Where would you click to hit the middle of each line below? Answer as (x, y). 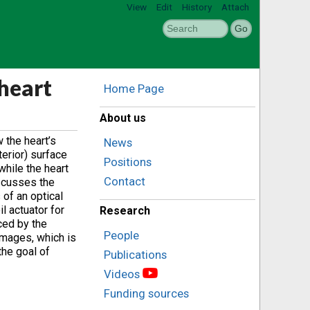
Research (125, 211)
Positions (128, 162)
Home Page (134, 89)
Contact (125, 181)
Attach (235, 7)
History (197, 7)
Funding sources (146, 293)
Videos (122, 274)
